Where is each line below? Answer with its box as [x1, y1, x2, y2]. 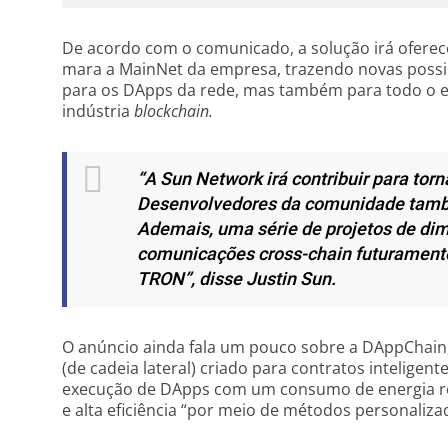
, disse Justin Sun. [191, 266, 336, 293]
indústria [62, 100, 134, 122]
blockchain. [134, 100, 213, 122]
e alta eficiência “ [62, 399, 187, 421]
